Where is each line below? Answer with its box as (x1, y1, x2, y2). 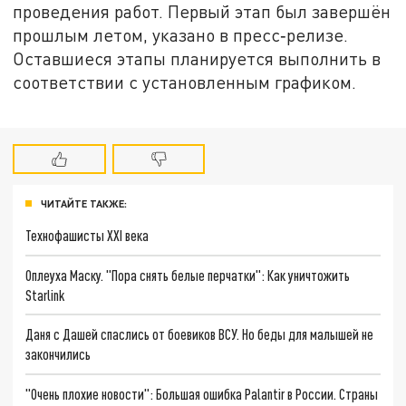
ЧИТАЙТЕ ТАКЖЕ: (41, 198, 127, 210)
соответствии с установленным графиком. (13, 72, 357, 93)
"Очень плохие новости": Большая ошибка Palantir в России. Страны (25, 385, 379, 403)
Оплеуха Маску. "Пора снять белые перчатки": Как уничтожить (25, 266, 351, 284)
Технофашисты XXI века (25, 226, 150, 244)
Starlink (25, 285, 65, 304)
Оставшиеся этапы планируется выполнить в (13, 48, 382, 70)
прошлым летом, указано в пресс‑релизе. (13, 24, 349, 46)
